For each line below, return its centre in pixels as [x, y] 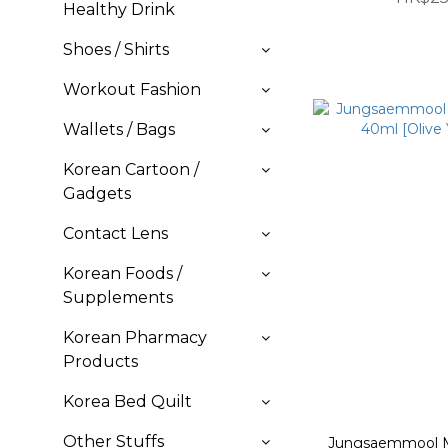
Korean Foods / [122, 273]
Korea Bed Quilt [127, 401]
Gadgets [97, 193]
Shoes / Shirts [116, 49]
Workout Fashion [132, 89]
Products [100, 361]
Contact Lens [115, 233]
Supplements [118, 297]
